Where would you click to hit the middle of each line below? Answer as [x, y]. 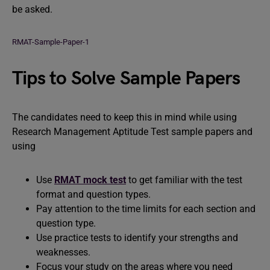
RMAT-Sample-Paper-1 [51, 42]
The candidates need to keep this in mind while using [124, 117]
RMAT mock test [90, 180]
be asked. [32, 9]
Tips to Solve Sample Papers [126, 79]
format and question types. [93, 194]
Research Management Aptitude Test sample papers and [132, 132]
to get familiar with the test [184, 180]
